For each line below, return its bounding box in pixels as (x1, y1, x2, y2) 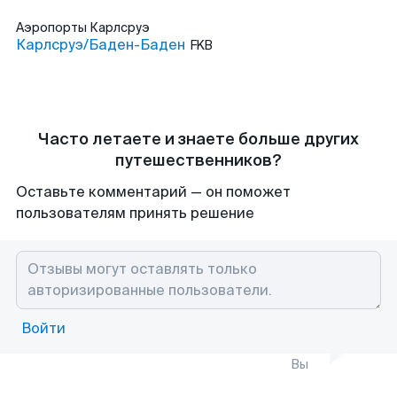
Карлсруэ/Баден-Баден (16, 35, 185, 54)
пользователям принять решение (16, 204, 254, 222)
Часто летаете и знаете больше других (38, 128, 359, 150)
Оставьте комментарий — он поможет (16, 183, 291, 201)
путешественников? (115, 150, 282, 171)
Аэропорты (16, 19, 90, 35)
